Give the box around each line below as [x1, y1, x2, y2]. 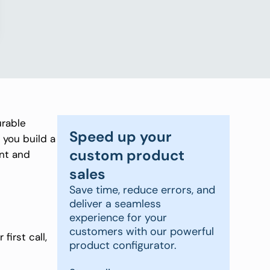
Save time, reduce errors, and [69, 183, 216, 198]
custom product [69, 146, 185, 165]
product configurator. [69, 238, 177, 253]
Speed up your [69, 127, 172, 146]
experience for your [69, 210, 168, 225]
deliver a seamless [69, 196, 162, 212]
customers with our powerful [69, 224, 215, 239]
